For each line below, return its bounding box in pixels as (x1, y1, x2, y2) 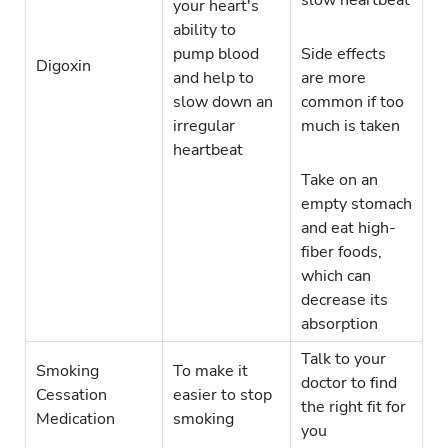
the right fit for (301, 396, 406, 419)
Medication (36, 408, 115, 431)
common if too (301, 91, 404, 114)
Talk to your (301, 348, 386, 371)
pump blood (173, 43, 259, 66)
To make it (173, 360, 248, 383)
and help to (173, 67, 254, 90)
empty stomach (301, 193, 412, 216)
